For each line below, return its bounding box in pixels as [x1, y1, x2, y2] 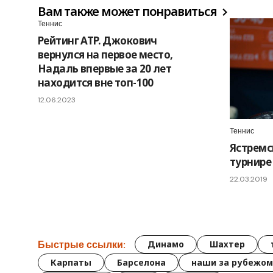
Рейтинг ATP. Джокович [38, 34, 157, 48]
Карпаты [51, 257, 91, 269]
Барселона [117, 257, 166, 269]
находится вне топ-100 [38, 76, 154, 90]
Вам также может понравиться [38, 3, 219, 20]
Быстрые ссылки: [38, 238, 126, 251]
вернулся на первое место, [38, 48, 173, 62]
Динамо [147, 238, 184, 250]
